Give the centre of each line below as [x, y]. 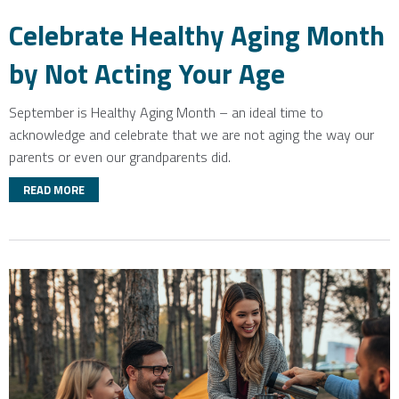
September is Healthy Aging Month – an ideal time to [166, 112]
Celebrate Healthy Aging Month [197, 35]
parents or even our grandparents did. [120, 157]
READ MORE [54, 190]
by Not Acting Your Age [147, 73]
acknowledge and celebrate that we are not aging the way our [191, 134]
